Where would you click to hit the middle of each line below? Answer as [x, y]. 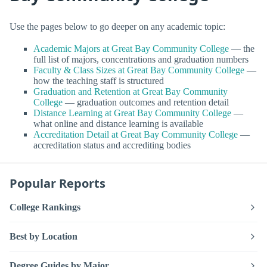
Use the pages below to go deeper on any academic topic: [117, 26]
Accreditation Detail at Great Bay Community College [136, 134]
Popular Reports [58, 183]
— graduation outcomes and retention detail [146, 102]
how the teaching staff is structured [99, 80]
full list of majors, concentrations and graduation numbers [141, 59]
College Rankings [45, 207]
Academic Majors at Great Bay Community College [131, 48]
